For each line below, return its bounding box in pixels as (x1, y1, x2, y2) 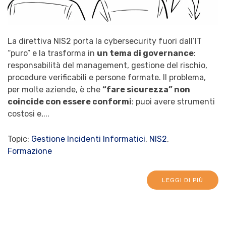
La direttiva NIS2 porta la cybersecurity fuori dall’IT (8, 36, 202, 46)
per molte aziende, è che (8, 84, 102, 94)
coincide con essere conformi (8, 96, 132, 106)
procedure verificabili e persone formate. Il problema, (8, 72, 206, 82)
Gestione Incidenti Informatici (31, 134, 145, 144)
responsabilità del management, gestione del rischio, (8, 60, 207, 70)
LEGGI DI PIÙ (162, 176, 203, 184)
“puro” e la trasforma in (8, 48, 97, 58)
